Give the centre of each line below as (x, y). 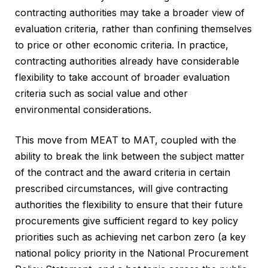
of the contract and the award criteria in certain (123, 173)
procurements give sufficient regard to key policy (127, 221)
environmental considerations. (83, 110)
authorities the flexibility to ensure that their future (129, 205)
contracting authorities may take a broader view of (130, 13)
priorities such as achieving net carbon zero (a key (130, 237)
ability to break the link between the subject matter (130, 156)
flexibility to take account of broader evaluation (122, 77)
